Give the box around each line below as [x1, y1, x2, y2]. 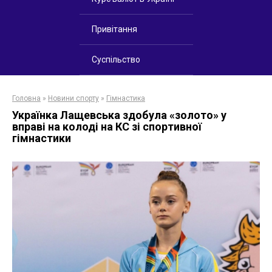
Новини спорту [48, 94, 99, 103]
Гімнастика [106, 94, 145, 103]
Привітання [91, 24, 137, 34]
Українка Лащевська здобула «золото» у [12, 109, 226, 121]
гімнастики [12, 132, 71, 144]
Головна [12, 94, 41, 103]
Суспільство [91, 55, 140, 64]
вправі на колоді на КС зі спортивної [12, 120, 202, 133]
